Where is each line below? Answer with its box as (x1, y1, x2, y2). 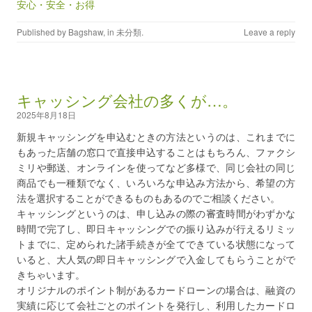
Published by (17, 26, 68, 38)
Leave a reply (244, 26, 295, 38)
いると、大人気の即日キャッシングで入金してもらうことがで (17, 252, 295, 266)
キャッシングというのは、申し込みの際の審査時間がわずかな (17, 206, 295, 220)
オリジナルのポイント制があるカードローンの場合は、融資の (17, 283, 295, 297)
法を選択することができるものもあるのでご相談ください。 (17, 191, 280, 205)
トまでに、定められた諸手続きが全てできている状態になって (17, 237, 295, 251)
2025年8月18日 (17, 109, 76, 120)
